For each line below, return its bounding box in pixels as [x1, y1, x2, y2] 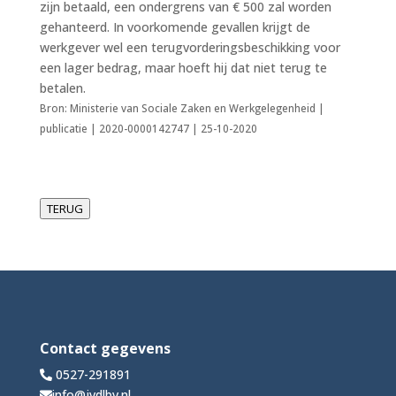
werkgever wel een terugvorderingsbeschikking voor [39, 38, 340, 56]
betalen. [39, 79, 86, 96]
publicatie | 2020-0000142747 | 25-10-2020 [39, 121, 257, 135]
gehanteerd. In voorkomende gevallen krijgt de [39, 18, 310, 35]
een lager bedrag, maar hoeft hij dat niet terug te [39, 58, 327, 76]
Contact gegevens [39, 338, 171, 358]
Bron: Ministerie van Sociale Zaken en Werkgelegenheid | [39, 101, 324, 115]
